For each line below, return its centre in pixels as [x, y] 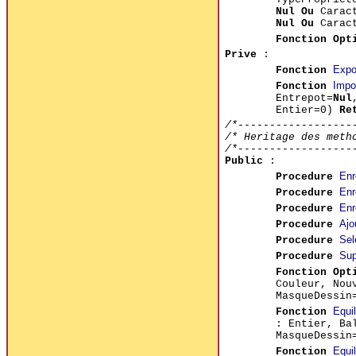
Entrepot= [304, 98]
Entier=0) [307, 110]
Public [244, 161]
